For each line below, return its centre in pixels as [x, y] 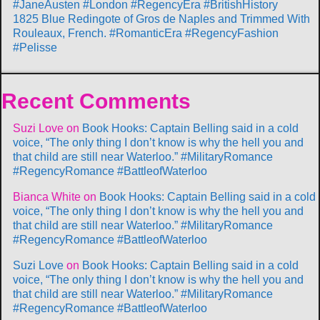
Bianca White [47, 196]
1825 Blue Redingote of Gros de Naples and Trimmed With [161, 19]
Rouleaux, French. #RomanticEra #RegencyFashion [146, 33]
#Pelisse [35, 47]
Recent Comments [96, 101]
